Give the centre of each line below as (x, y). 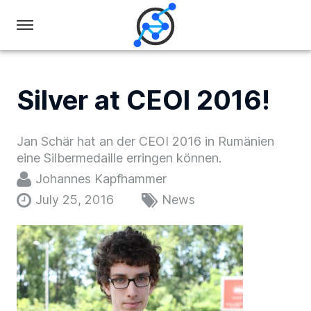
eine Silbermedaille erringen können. (119, 158)
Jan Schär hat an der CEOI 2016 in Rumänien (145, 141)
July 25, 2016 (75, 200)
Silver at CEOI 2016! (143, 100)
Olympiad (185, 49)
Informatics (196, 116)
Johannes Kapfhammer (101, 179)
